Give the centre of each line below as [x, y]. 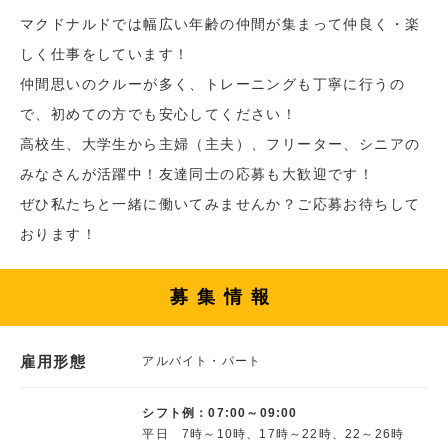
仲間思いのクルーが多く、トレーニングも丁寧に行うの [212, 83]
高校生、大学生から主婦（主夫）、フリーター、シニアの [220, 143]
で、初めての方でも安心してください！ [159, 113]
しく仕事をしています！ [105, 53]
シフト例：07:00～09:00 [220, 412]
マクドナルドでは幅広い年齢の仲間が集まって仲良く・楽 [220, 23]
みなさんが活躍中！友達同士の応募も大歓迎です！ [197, 173]
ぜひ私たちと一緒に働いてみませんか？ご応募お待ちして [220, 203]
